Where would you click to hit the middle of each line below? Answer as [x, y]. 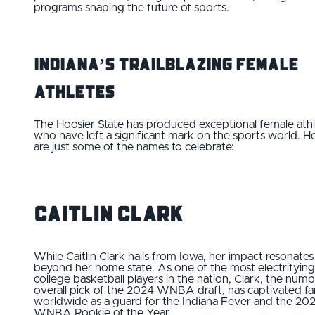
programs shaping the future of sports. [131, 7]
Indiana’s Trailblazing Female [166, 63]
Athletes [74, 91]
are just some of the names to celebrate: [134, 147]
